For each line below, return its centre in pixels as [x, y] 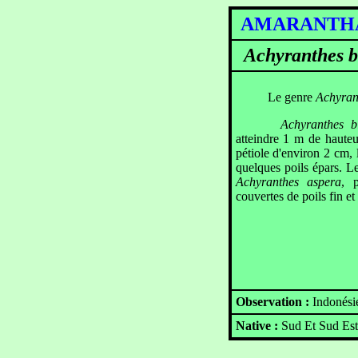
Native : [258, 326]
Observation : [274, 302]
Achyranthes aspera [288, 182]
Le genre [275, 97]
